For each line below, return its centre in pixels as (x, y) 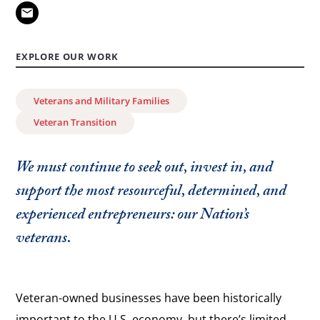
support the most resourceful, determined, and (151, 193)
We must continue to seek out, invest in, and (145, 169)
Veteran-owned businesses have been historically (149, 298)
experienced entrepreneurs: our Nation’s (133, 216)
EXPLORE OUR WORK (67, 57)
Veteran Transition (75, 122)
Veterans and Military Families (102, 101)
